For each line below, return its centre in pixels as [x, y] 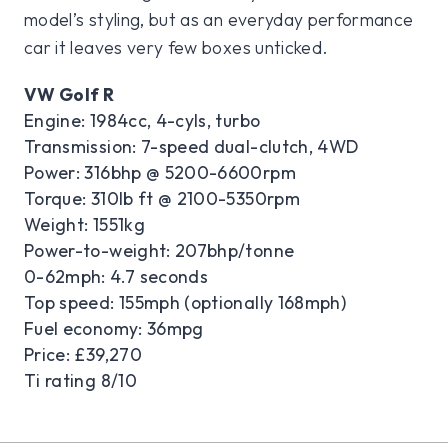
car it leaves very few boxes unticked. [176, 48]
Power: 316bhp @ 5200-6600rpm [160, 173]
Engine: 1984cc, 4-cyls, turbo [142, 121]
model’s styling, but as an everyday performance [219, 20]
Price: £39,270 [83, 355]
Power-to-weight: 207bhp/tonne [159, 251]
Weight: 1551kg [84, 225]
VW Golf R [69, 95]
